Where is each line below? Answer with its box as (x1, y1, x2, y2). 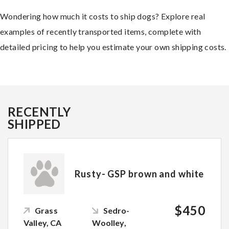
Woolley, (91, 217, 126, 227)
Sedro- (103, 205, 130, 215)
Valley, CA (24, 217, 62, 227)
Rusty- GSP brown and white (75, 168, 204, 179)
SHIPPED (8, 116, 61, 131)
